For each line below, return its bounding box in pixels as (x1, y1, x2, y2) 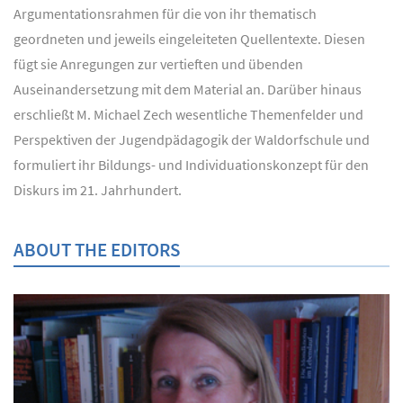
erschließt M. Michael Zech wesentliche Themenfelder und (13, 105, 363, 124)
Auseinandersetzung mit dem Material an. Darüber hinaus (13, 80, 362, 99)
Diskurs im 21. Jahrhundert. (13, 181, 182, 200)
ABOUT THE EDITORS (13, 237, 180, 263)
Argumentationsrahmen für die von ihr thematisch (13, 4, 317, 23)
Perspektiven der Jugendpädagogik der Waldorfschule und (13, 130, 370, 149)
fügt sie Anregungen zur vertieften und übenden (13, 55, 303, 74)
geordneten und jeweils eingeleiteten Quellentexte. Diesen (13, 30, 365, 49)
